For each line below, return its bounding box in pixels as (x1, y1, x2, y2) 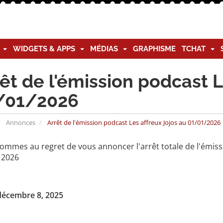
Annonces (5, 118, 35, 127)
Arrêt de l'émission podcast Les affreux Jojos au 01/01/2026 (45, 118, 221, 127)
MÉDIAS (90, 44, 122, 53)
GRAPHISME (133, 44, 176, 53)
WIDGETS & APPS (13, 44, 79, 53)
